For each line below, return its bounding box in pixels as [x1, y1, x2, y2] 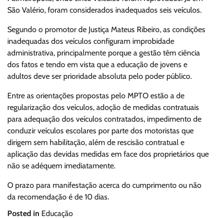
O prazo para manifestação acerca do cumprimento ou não [7, 181, 201, 190]
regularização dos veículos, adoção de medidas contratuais [7, 103, 199, 112]
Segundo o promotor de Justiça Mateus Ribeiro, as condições [7, 25, 205, 35]
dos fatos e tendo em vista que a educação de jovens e [7, 60, 187, 70]
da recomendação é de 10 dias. [7, 192, 109, 202]
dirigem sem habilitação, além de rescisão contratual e [7, 138, 184, 147]
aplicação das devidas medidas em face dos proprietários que [7, 149, 209, 159]
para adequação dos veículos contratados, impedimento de [7, 114, 201, 124]
